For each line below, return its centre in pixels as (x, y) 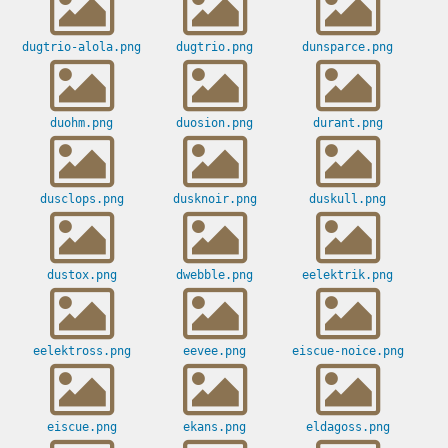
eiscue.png (81, 427)
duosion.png (214, 123)
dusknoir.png (214, 199)
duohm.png (81, 123)
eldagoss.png (347, 427)
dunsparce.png (347, 47)
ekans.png (214, 427)
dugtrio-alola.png (81, 47)
